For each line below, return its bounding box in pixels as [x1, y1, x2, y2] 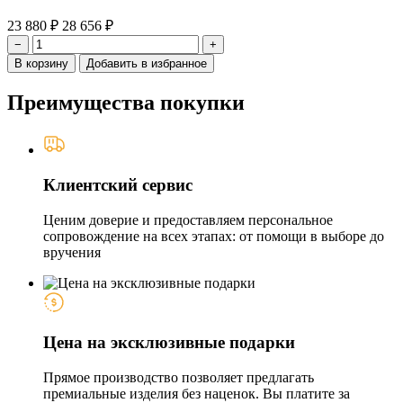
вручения [43, 244, 101, 260]
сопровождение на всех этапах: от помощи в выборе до [43, 228, 384, 244]
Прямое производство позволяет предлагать [43, 370, 314, 386]
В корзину [14, 57, 68, 71]
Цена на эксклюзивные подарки [43, 333, 295, 353]
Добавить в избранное [86, 57, 207, 71]
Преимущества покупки [7, 91, 245, 115]
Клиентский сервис [43, 175, 193, 194]
